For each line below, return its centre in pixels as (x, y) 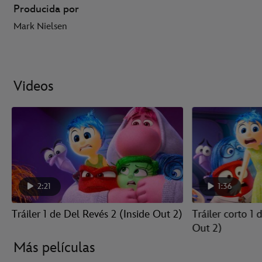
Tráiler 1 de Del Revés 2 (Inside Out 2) (97, 215)
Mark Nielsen (40, 27)
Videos (34, 87)
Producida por (46, 9)
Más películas (54, 248)
